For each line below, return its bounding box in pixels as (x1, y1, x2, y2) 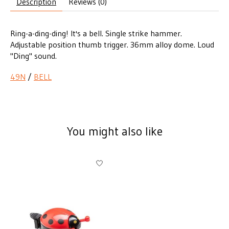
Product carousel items (10, 153, 90, 164)
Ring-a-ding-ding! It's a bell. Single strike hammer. (10, 28, 182, 39)
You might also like (66, 124, 163, 139)
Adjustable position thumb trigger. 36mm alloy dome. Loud (10, 39, 214, 50)
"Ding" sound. (10, 51, 57, 61)
